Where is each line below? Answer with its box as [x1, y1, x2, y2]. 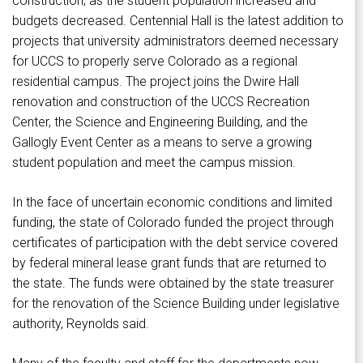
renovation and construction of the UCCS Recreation [12, 94, 310, 110]
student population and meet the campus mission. [12, 155, 296, 171]
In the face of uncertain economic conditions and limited [12, 194, 332, 211]
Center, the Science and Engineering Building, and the [12, 114, 308, 130]
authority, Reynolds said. [12, 316, 149, 332]
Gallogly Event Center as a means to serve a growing [12, 135, 312, 151]
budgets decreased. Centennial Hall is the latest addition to [12, 13, 344, 29]
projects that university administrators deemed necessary [12, 33, 339, 49]
